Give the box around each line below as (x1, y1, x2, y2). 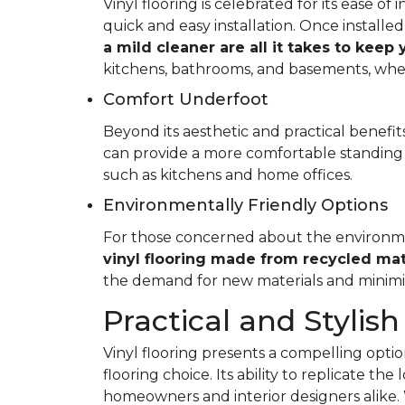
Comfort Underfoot (103, 89, 268, 109)
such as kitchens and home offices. (103, 166, 353, 184)
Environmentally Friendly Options (103, 195, 388, 215)
